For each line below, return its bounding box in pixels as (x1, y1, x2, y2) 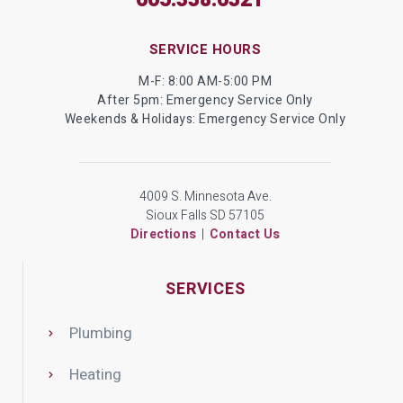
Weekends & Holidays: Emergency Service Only (64, 110, 346, 130)
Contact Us (210, 225, 280, 245)
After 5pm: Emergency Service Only (97, 91, 313, 111)
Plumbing (69, 322, 132, 345)
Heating (69, 363, 121, 387)
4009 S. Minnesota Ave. (139, 187, 272, 207)
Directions (130, 225, 196, 245)
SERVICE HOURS (148, 40, 262, 60)
